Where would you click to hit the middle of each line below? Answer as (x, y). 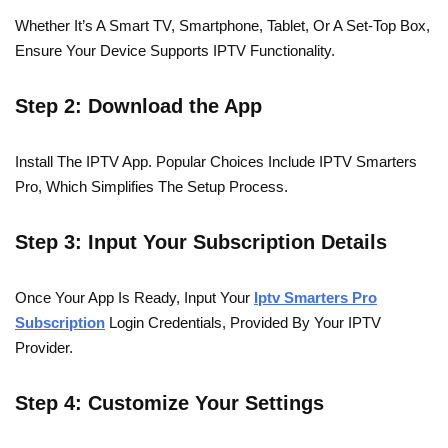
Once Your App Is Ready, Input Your (134, 298)
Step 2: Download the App (138, 106)
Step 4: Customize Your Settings (169, 403)
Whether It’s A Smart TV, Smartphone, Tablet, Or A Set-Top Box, (222, 26)
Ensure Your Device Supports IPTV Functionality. (175, 51)
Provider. (44, 348)
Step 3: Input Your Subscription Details (201, 242)
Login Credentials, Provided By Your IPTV (243, 323)
